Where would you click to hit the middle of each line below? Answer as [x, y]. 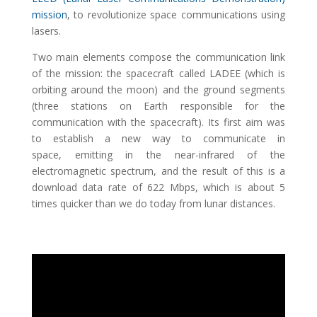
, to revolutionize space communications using [176, 15]
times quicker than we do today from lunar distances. [153, 203]
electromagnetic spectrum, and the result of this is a [158, 171]
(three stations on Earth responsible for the [158, 106]
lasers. [46, 31]
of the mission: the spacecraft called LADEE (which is [158, 73]
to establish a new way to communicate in [158, 138]
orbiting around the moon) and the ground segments [158, 90]
